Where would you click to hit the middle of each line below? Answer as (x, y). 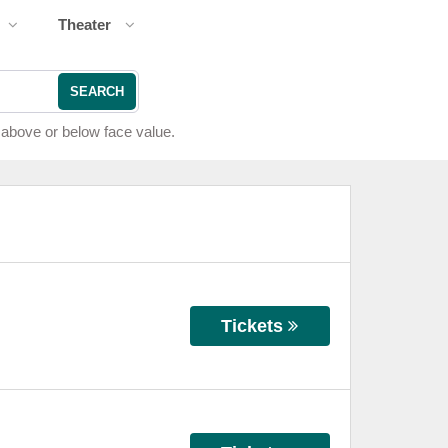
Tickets (252, 325)
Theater (86, 24)
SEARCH (96, 91)
